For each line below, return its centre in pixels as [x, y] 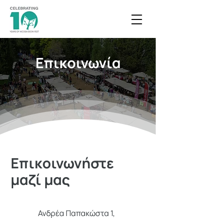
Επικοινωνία [78, 63]
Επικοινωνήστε [62, 163]
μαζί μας [40, 180]
